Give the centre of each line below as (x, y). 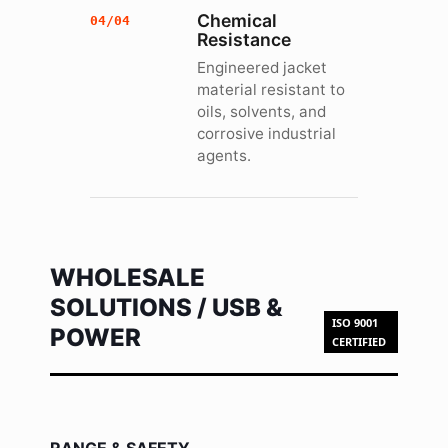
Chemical (237, 20)
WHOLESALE (127, 277)
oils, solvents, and (262, 111)
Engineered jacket (262, 67)
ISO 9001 (355, 322)
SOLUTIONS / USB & (166, 307)
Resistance (244, 39)
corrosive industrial (267, 133)
